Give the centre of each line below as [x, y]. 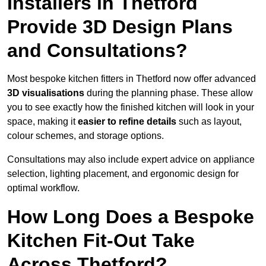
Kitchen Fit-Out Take [101, 241]
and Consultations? [97, 51]
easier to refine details [127, 122]
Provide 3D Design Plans [120, 27]
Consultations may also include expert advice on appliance [131, 160]
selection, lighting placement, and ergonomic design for [123, 174]
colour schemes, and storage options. [85, 136]
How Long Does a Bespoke [131, 217]
